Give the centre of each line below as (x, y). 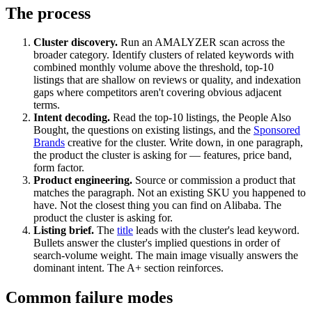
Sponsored (277, 130)
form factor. (59, 168)
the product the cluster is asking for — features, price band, (163, 155)
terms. (47, 105)
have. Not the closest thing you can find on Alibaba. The (157, 205)
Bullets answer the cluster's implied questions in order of (157, 243)
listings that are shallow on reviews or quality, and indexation (167, 80)
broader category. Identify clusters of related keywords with (164, 55)
